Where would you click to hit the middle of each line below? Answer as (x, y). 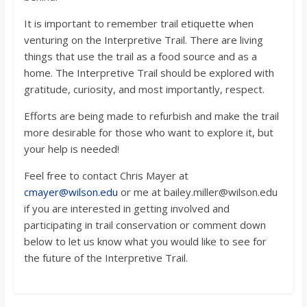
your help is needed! (71, 149)
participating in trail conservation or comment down (145, 225)
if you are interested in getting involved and (126, 209)
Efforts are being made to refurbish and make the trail (151, 116)
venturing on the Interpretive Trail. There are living (143, 40)
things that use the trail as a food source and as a (140, 57)
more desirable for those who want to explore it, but (148, 133)
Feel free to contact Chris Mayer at (106, 176)
